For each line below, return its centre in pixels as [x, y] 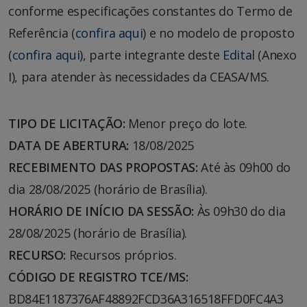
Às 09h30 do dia [240, 211]
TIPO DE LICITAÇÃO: [67, 123]
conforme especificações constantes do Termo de [150, 11]
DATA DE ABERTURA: [69, 145]
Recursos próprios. [121, 255]
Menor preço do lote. [186, 123]
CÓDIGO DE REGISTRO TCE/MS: [98, 277]
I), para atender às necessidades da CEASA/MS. [139, 76]
